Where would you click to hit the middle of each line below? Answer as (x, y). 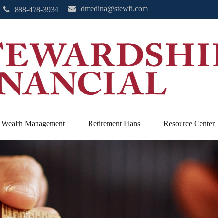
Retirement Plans (114, 123)
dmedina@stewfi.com (114, 9)
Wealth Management (33, 123)
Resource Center (189, 123)
